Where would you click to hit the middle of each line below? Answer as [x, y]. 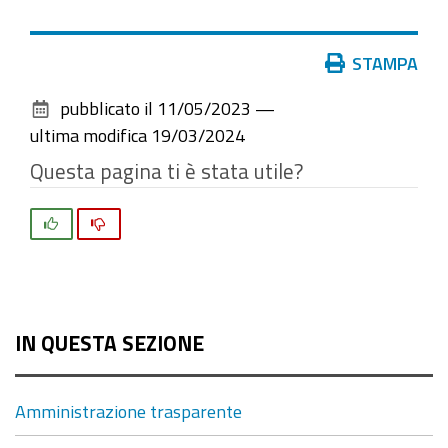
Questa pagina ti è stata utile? [166, 172]
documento [71, 116]
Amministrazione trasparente [128, 410]
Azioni [52, 62]
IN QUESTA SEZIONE [109, 344]
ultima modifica [88, 135]
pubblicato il [106, 108]
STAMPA [385, 63]
